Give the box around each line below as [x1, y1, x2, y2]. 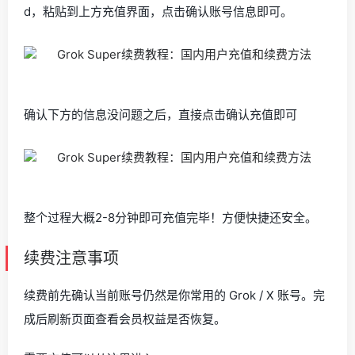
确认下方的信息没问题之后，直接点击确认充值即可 [24, 107, 297, 122]
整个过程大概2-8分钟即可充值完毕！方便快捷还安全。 [24, 210, 317, 225]
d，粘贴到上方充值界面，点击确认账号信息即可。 [24, 4, 292, 19]
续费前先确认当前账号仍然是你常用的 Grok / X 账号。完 [24, 288, 325, 303]
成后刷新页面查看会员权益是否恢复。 [24, 311, 226, 326]
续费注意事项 [24, 249, 119, 268]
